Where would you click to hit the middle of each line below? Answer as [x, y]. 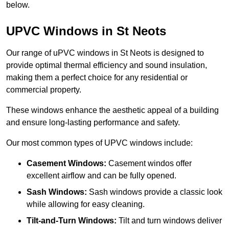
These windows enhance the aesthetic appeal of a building [112, 110]
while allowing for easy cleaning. [86, 204]
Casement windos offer [149, 164]
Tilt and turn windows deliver [169, 221]
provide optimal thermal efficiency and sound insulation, [107, 65]
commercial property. [45, 90]
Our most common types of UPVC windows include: [99, 143]
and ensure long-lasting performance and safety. [93, 123]
